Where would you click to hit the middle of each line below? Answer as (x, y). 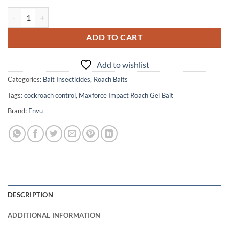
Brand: (18, 111)
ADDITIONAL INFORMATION (54, 215)
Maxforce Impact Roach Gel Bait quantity (73, 13)
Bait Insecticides (67, 79)
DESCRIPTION (30, 194)
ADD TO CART (114, 38)
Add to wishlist (123, 64)
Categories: (25, 79)
